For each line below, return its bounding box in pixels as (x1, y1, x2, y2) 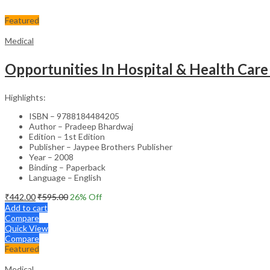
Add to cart (5, 202, 48, 213)
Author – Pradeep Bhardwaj (29, 121, 133, 131)
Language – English (29, 172, 101, 183)
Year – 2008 (29, 151, 74, 162)
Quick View (5, 222, 48, 233)
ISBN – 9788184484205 (29, 110, 119, 121)
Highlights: (5, 92, 46, 102)
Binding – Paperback (29, 162, 105, 172)
